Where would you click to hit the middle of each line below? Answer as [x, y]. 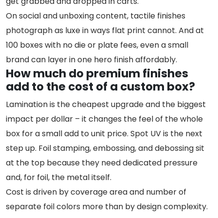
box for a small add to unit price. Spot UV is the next [104, 133]
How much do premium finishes [97, 73]
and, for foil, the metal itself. [59, 177]
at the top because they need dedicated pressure [102, 163]
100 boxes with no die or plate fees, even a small [97, 45]
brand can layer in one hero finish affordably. [91, 59]
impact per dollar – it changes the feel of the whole [104, 119]
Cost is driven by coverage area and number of [96, 192]
